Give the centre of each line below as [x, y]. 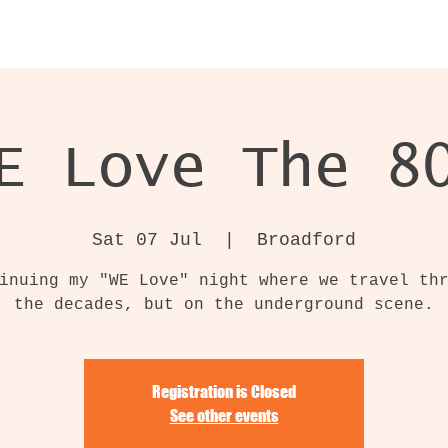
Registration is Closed [224, 391]
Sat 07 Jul [147, 240]
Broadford [306, 240]
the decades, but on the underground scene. [224, 305]
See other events [224, 415]
